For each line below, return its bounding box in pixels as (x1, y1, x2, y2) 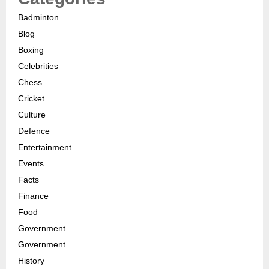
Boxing (18, 44, 44, 55)
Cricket (18, 93, 44, 103)
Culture (18, 109, 46, 119)
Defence (18, 125, 50, 136)
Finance (18, 190, 49, 201)
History (18, 255, 44, 265)
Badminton (18, 12, 59, 22)
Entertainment (18, 142, 71, 152)
